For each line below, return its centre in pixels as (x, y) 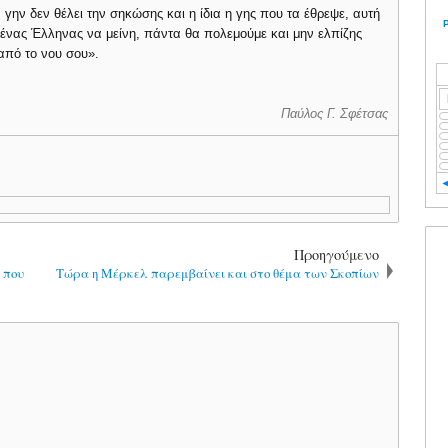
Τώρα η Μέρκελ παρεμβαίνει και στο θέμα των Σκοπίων (217, 272)
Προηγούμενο (336, 254)
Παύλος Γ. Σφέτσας (334, 113)
